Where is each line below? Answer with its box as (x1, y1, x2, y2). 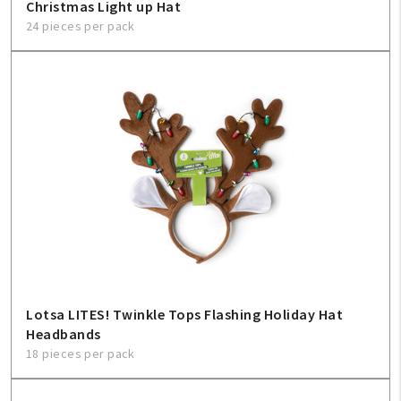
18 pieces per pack (26, 346, 135, 362)
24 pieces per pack (26, 18, 135, 34)
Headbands (26, 325, 101, 343)
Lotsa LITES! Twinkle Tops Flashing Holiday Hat (26, 305, 343, 323)
